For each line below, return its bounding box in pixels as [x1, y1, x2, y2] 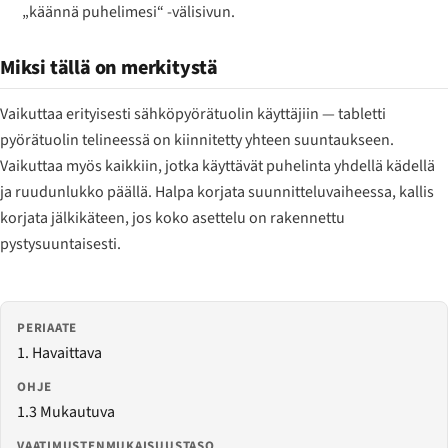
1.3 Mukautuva [17, 401, 115, 424]
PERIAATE [17, 318, 78, 337]
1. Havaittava [17, 342, 102, 365]
